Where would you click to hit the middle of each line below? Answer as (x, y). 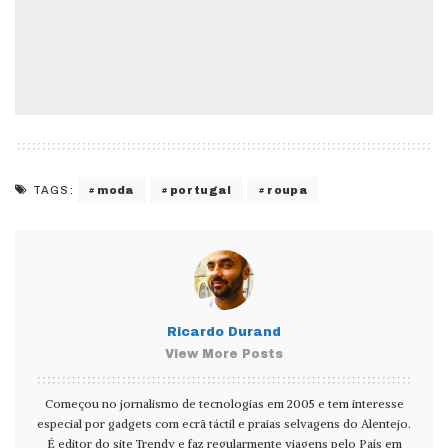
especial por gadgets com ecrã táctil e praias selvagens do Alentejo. (224, 424)
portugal (200, 189)
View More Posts (224, 354)
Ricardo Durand (224, 332)
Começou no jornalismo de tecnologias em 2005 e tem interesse (224, 404)
